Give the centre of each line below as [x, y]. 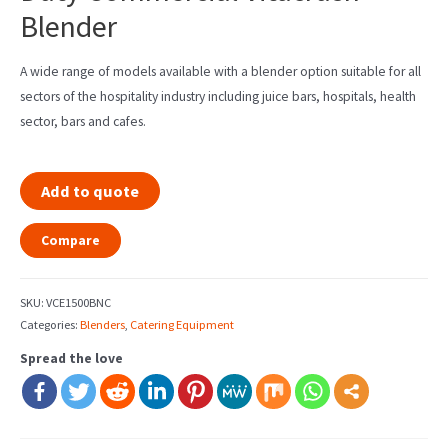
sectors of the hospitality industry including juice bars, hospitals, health [218, 97]
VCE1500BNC [78, 302]
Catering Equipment [182, 324]
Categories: [50, 324]
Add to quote [90, 190]
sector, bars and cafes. [83, 122]
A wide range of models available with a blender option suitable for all [220, 72]
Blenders [102, 324]
